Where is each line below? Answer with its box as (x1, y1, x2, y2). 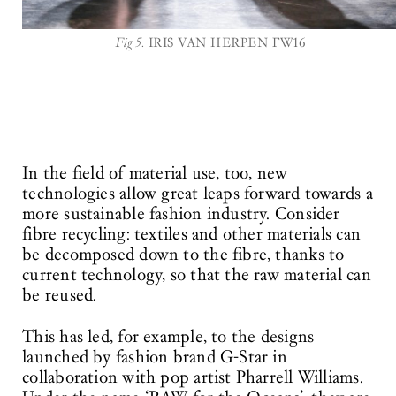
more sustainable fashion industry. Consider (22, 202, 340, 225)
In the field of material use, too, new (22, 162, 288, 184)
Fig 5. (115, 34, 145, 50)
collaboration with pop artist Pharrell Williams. (22, 366, 363, 388)
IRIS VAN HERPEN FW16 (144, 34, 306, 50)
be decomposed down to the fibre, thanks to (22, 243, 345, 265)
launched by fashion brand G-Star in (22, 346, 287, 368)
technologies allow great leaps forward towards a (22, 182, 373, 204)
